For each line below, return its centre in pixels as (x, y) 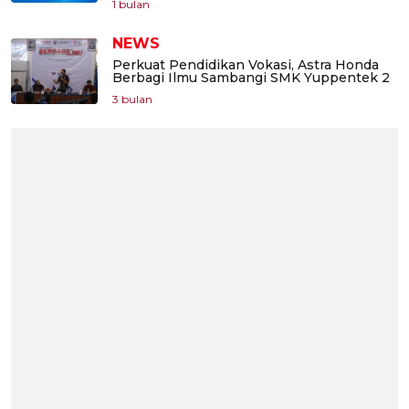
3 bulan (132, 100)
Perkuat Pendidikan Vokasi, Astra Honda (246, 65)
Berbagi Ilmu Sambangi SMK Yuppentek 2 (251, 78)
